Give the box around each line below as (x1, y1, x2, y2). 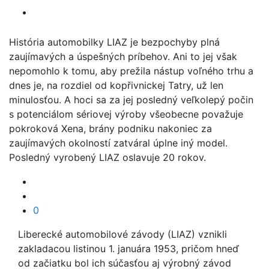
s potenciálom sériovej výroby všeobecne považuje (9, 108, 243, 120)
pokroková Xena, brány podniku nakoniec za (9, 122, 212, 134)
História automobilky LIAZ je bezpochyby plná (9, 36, 220, 48)
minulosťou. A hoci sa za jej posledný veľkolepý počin (9, 94, 253, 106)
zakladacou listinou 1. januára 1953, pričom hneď (18, 243, 239, 255)
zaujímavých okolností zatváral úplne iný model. (9, 137, 228, 149)
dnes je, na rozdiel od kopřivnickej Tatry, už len (9, 79, 223, 91)
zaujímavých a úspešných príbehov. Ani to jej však (9, 50, 237, 62)
